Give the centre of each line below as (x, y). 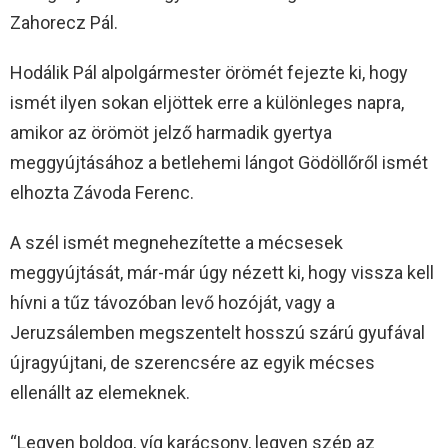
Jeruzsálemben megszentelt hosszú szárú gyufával (217, 333)
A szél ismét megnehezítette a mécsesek (176, 243)
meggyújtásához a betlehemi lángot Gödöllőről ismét (219, 163)
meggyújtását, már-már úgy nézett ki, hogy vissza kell (222, 273)
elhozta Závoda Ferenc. (102, 193)
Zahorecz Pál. (64, 23)
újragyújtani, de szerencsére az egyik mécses (192, 363)
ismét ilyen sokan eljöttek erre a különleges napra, (207, 103)
